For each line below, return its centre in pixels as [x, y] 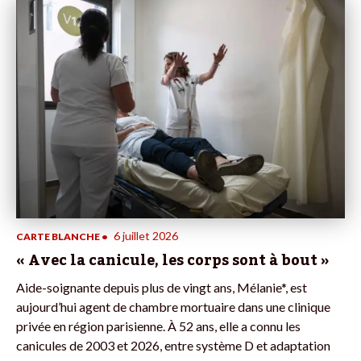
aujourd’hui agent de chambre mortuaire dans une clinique [173, 306]
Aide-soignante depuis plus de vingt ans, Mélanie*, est [162, 287]
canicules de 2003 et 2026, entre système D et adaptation [173, 345]
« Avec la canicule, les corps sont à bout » [172, 260]
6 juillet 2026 [146, 235]
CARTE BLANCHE [58, 236]
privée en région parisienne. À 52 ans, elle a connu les [158, 326]
